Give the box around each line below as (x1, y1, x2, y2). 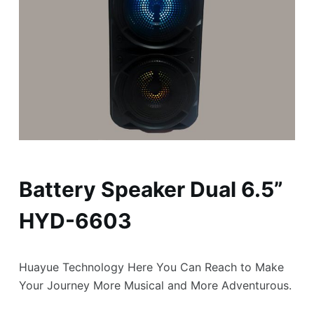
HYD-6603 (18, 208, 132, 234)
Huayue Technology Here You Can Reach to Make (18, 260, 284, 275)
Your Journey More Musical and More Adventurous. (18, 278, 292, 293)
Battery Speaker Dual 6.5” (18, 177, 283, 203)
